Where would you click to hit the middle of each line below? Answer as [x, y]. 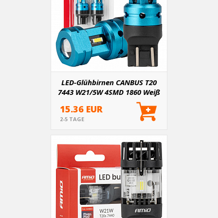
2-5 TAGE [72, 119]
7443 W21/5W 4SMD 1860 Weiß [109, 92]
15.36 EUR [81, 109]
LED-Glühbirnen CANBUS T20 [109, 82]
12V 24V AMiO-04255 [109, 102]
